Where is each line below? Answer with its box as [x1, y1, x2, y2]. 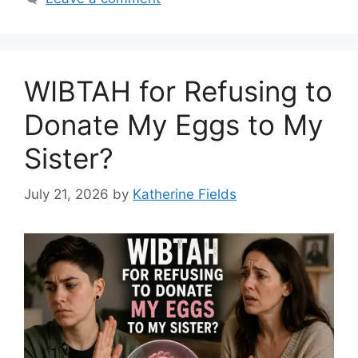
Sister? [24, 141, 113, 176]
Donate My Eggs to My [24, 108, 323, 142]
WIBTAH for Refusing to [24, 74, 332, 109]
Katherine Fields [133, 185, 237, 202]
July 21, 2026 [24, 185, 109, 202]
